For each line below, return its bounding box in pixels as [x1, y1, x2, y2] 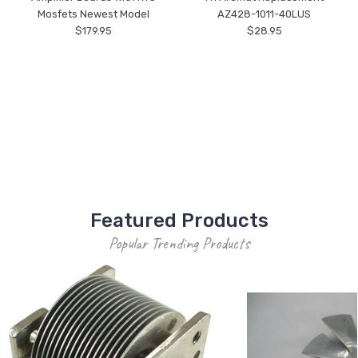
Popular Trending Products [109, 233, 249, 254]
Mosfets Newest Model [38, 8, 150, 21]
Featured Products [89, 209, 268, 233]
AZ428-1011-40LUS [217, 8, 312, 21]
